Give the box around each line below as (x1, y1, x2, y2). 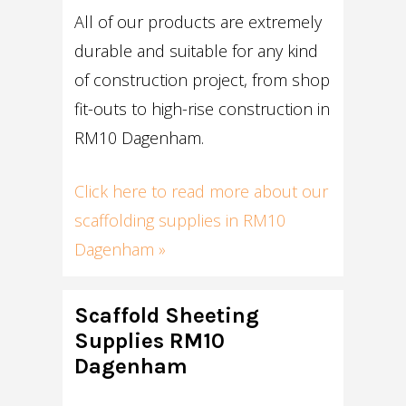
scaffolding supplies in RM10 (74, 209, 286, 232)
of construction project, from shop (74, 69, 331, 92)
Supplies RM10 (74, 327, 226, 353)
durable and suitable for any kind (74, 40, 319, 63)
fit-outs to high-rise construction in (74, 98, 331, 121)
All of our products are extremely (74, 11, 323, 34)
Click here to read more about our (74, 180, 329, 203)
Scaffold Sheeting (74, 302, 260, 328)
